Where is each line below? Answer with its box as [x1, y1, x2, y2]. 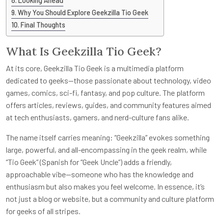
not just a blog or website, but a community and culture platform [6, 193, 214, 203]
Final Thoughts [20, 21, 65, 29]
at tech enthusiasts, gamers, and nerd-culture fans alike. [6, 112, 189, 122]
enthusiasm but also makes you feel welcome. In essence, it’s [6, 181, 205, 191]
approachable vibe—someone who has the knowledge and [6, 169, 193, 179]
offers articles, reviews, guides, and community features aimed [6, 100, 211, 110]
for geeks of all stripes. [6, 206, 81, 216]
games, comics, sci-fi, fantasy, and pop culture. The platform [6, 87, 205, 97]
